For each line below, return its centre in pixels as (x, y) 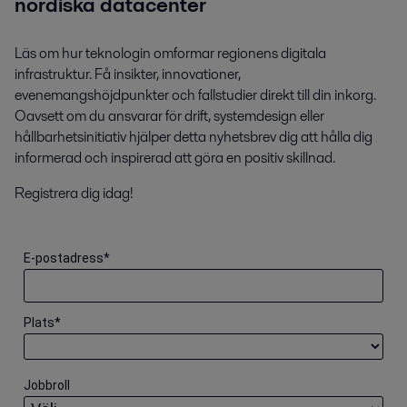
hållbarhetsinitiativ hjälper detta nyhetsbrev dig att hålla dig (194, 137)
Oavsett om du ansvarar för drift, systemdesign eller (169, 116)
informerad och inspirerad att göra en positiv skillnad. (175, 158)
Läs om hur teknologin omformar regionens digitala (170, 54)
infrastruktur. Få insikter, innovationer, (128, 74)
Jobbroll (47, 386)
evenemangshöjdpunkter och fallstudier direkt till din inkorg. (195, 95)
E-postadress (64, 258)
